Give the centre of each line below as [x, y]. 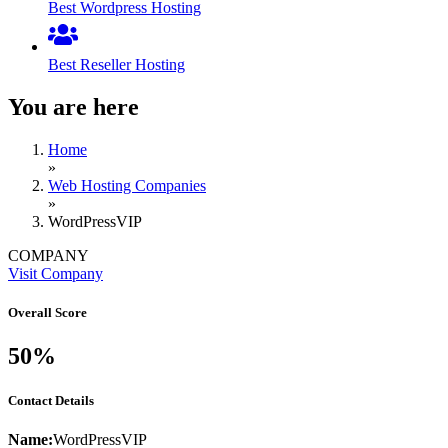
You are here [73, 107]
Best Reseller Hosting [116, 65]
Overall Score [47, 313]
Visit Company [55, 274]
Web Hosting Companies [127, 186]
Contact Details [51, 400]
